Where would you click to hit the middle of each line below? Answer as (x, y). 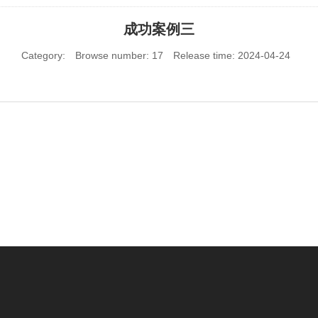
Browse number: (113, 55)
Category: (43, 55)
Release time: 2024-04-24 (231, 55)
